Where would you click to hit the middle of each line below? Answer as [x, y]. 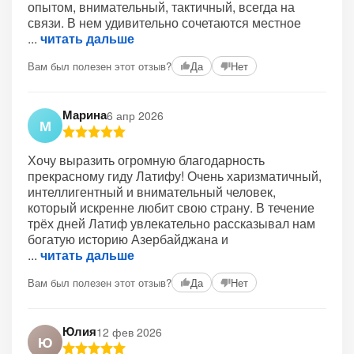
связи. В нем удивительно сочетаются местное [164, 23]
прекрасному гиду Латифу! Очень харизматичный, [175, 176]
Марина [85, 115]
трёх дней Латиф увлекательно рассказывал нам [171, 223]
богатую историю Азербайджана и [128, 239]
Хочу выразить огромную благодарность [146, 160]
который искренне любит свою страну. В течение [171, 207]
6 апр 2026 [135, 115]
